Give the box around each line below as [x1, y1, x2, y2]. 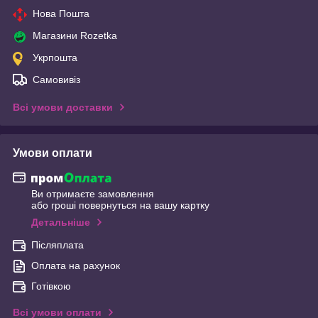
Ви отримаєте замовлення [31, 188, 154, 200]
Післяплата [31, 239, 84, 251]
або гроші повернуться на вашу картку [31, 199, 209, 212]
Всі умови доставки [13, 101, 113, 113]
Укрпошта [33, 51, 77, 63]
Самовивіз [33, 73, 80, 85]
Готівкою [31, 280, 71, 292]
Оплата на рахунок [31, 260, 120, 272]
